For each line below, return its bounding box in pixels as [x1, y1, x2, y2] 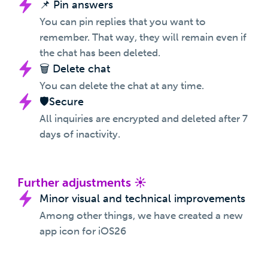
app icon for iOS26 [39, 225, 126, 237]
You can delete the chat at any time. [39, 80, 204, 92]
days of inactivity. [39, 128, 120, 141]
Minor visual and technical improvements [39, 192, 245, 206]
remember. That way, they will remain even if [39, 31, 246, 44]
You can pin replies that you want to [39, 16, 206, 28]
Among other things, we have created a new [39, 209, 243, 222]
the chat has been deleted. [39, 47, 160, 59]
